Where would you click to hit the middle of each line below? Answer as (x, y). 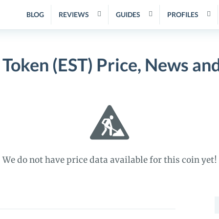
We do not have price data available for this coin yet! (109, 160)
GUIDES (128, 14)
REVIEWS (74, 14)
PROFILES (183, 14)
